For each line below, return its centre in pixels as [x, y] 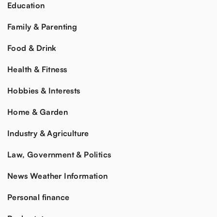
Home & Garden [38, 112]
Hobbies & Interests [44, 91]
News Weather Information [58, 176]
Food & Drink [32, 48]
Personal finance [39, 197]
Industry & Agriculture [48, 133]
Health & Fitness [37, 70]
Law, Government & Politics [59, 155]
